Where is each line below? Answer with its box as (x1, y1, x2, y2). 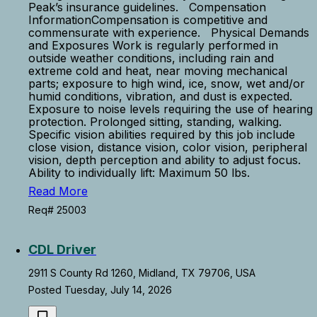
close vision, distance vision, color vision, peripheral (28, 140, 307, 154)
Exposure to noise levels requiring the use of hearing (28, 102, 313, 116)
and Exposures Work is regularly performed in (28, 38, 278, 52)
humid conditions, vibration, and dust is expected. (28, 89, 292, 103)
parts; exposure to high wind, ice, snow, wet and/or (28, 76, 305, 91)
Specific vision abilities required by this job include (28, 127, 295, 142)
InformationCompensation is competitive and (28, 13, 267, 27)
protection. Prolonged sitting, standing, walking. (28, 115, 282, 129)
